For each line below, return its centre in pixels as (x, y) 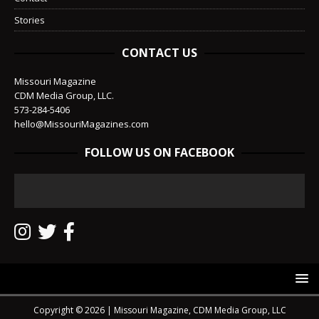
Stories (30, 20)
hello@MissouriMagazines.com (82, 124)
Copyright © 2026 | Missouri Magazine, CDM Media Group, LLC (159, 310)
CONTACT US (159, 53)
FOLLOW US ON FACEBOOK (159, 153)
